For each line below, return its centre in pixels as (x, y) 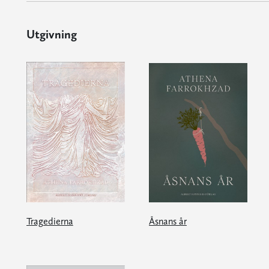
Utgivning (51, 34)
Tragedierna (50, 222)
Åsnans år (168, 222)
